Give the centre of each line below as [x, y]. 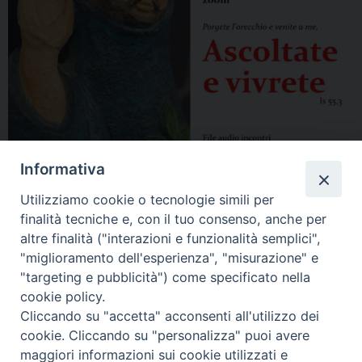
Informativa [63, 170]
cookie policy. [63, 296]
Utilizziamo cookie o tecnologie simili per [147, 199]
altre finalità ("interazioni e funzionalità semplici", [171, 238]
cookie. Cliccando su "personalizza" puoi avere [165, 335]
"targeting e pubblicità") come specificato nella [166, 277]
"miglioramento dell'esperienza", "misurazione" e [170, 257]
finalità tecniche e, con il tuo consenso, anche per [174, 219]
